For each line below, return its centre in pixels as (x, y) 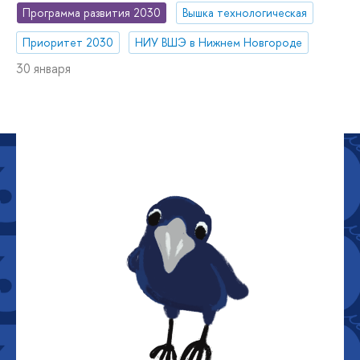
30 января (43, 69)
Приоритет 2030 (68, 43)
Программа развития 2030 (92, 13)
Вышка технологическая (245, 13)
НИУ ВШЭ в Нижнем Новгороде (219, 43)
